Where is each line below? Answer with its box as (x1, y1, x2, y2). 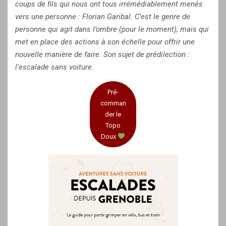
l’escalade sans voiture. (15, 63, 94, 72)
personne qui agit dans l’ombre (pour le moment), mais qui (15, 25, 209, 34)
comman (100, 99, 126, 107)
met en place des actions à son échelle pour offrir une (15, 37, 195, 46)
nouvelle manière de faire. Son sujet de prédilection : (15, 50, 190, 59)
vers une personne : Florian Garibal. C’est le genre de (15, 12, 190, 21)
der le (105, 110, 121, 118)
